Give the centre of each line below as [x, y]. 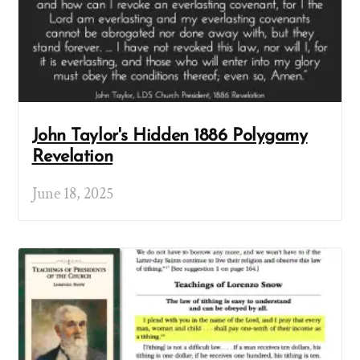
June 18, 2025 [72, 194]
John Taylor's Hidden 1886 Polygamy [170, 136]
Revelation [72, 157]
